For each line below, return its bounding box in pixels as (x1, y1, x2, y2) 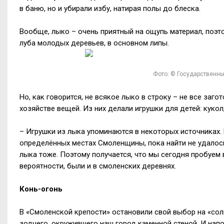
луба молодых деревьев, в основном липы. (19, 38, 169, 47)
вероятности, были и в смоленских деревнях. (19, 161, 176, 170)
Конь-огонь (19, 184, 62, 193)
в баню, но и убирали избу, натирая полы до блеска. (19, 3, 200, 13)
